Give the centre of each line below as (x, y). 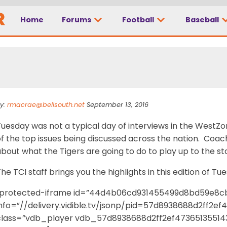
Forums (77, 20)
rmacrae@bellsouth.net (46, 104)
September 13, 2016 (117, 104)
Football (139, 20)
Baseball (203, 20)
